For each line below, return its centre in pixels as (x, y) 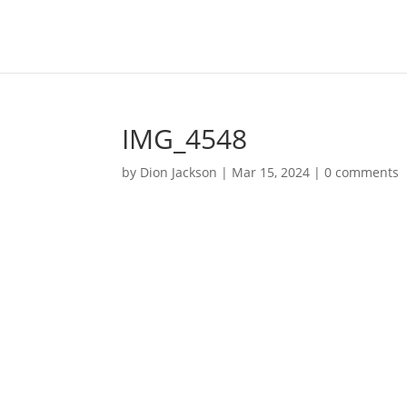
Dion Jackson (179, 172)
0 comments (362, 172)
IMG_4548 (185, 139)
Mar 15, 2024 (271, 172)
